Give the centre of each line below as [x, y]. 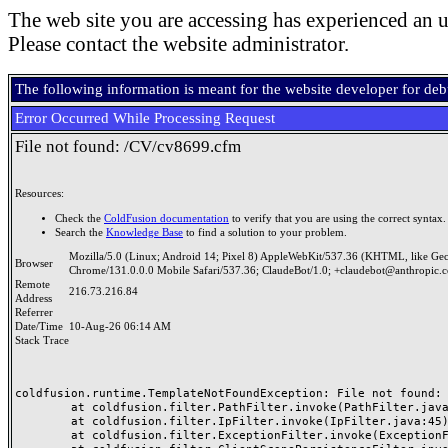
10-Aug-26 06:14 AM [120, 326]
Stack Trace [42, 340]
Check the [79, 218]
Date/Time [42, 326]
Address [36, 298]
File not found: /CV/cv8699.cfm [128, 146]
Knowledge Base [144, 232]
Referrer [37, 312]
